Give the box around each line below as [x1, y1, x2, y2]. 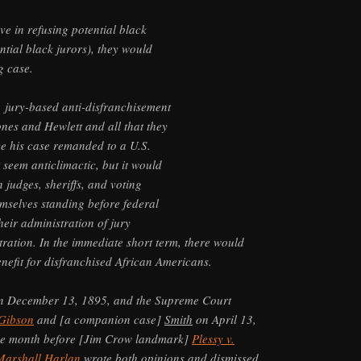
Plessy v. [192, 330, 234, 347]
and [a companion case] [34, 311, 164, 328]
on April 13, [193, 311, 256, 328]
